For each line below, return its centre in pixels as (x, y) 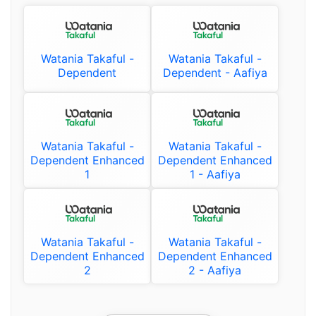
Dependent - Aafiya (215, 72)
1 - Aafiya (215, 174)
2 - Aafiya (215, 270)
